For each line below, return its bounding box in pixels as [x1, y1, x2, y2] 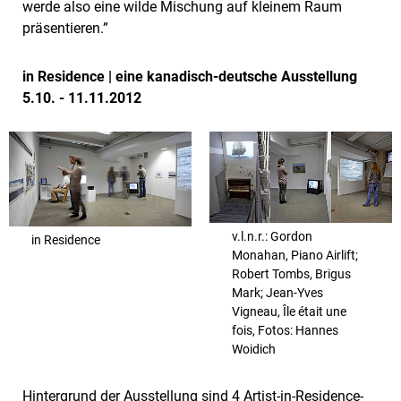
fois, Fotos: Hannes [232, 323, 338, 338]
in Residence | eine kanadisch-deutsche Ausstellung [22, 68, 357, 86]
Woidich [232, 342, 276, 357]
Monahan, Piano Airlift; [232, 248, 358, 263]
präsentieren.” [22, 20, 108, 38]
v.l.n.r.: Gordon [232, 229, 312, 244]
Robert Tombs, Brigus [232, 267, 351, 282]
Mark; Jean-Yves [232, 286, 323, 301]
